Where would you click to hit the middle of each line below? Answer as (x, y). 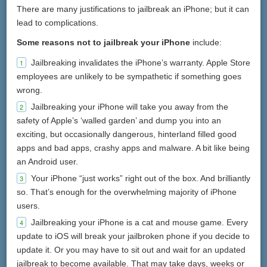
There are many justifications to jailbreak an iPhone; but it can (133, 9)
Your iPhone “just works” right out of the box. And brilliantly (141, 178)
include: (206, 42)
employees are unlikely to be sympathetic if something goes (129, 76)
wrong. (30, 90)
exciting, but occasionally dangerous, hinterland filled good (127, 134)
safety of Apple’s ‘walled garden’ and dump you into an (119, 120)
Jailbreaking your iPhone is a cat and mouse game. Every (140, 222)
